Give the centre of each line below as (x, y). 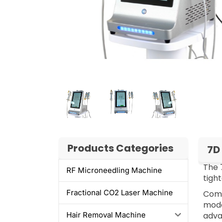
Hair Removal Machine (106, 215)
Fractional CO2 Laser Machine (119, 193)
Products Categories (120, 148)
